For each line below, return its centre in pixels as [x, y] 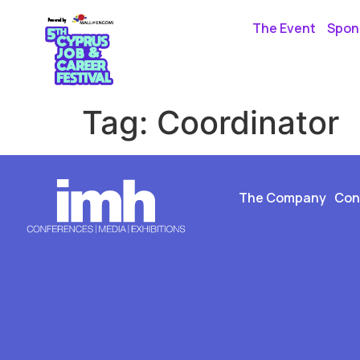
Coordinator [248, 123]
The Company [282, 198]
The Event [284, 28]
